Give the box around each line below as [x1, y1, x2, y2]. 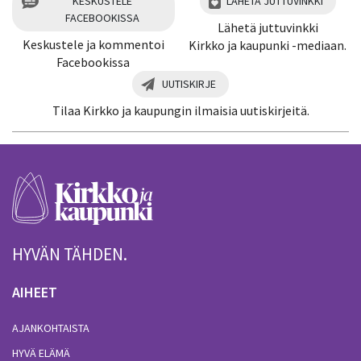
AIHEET [12, 282, 57, 301]
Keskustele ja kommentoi [22, 35, 164, 52]
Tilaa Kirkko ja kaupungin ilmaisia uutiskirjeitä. [52, 102, 309, 118]
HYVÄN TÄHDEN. [12, 243, 127, 266]
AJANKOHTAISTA [12, 321, 89, 336]
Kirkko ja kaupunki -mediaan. [189, 36, 347, 53]
